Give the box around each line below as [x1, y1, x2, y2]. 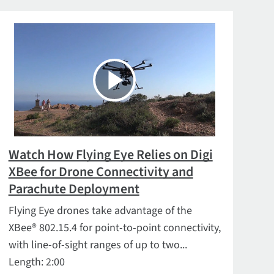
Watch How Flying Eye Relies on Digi [8, 145, 213, 165]
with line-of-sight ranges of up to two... [8, 237, 187, 253]
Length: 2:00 [8, 254, 65, 270]
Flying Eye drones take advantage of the [8, 203, 192, 218]
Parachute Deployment [8, 179, 139, 199]
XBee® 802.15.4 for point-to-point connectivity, [8, 220, 221, 235]
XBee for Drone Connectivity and [8, 162, 193, 182]
